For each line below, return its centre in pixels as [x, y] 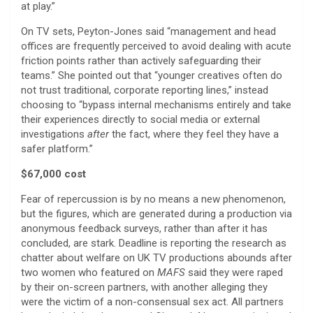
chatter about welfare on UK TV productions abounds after [156, 257]
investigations [54, 134]
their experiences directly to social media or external [140, 119]
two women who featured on [89, 272]
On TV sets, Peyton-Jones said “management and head [148, 31]
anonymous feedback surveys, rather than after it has [144, 228]
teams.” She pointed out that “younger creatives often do [152, 75]
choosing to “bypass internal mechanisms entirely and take [156, 104]
